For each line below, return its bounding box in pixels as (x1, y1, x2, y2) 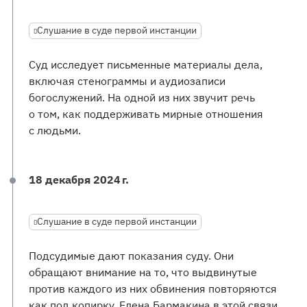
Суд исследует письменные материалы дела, (29, 58, 262, 71)
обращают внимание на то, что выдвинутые (29, 265, 257, 279)
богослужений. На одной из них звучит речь (29, 90, 255, 104)
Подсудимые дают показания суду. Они (29, 249, 234, 262)
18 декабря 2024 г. (29, 173, 129, 186)
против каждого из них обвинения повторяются (29, 282, 277, 295)
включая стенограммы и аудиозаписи (29, 74, 225, 88)
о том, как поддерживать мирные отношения (29, 107, 263, 121)
